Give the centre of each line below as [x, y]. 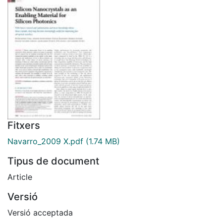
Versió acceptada [40, 212]
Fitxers [24, 125]
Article [20, 177]
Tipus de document [53, 161]
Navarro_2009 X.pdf [45, 141]
